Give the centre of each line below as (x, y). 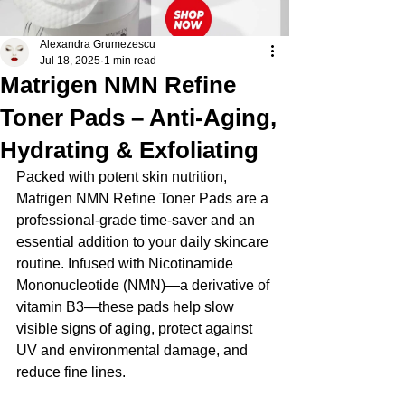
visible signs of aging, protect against (136, 329)
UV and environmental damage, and (134, 350)
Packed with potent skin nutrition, (123, 177)
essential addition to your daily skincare (144, 242)
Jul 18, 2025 (70, 61)
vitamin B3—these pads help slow (127, 307)
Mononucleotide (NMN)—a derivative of (145, 285)
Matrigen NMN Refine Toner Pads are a (144, 198)
